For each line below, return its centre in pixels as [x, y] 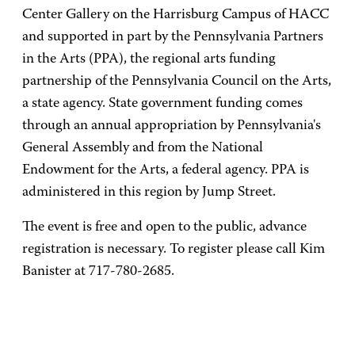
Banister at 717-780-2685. [98, 272]
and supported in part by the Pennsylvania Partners [173, 37]
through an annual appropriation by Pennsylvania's [172, 126]
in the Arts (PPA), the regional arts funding [149, 59]
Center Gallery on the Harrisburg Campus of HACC [176, 15]
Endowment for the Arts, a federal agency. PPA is [166, 170]
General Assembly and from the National [143, 148]
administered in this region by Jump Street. [149, 193]
